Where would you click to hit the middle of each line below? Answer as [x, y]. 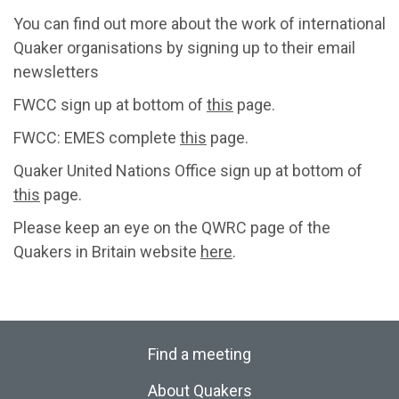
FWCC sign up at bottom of [110, 105]
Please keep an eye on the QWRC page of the [172, 228]
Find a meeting [199, 354]
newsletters [56, 72]
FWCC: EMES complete [97, 138]
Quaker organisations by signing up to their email [184, 48]
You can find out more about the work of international [199, 24]
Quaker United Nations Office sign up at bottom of [188, 171]
